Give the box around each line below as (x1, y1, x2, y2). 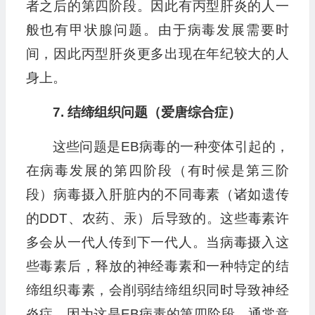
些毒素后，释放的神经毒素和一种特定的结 (25, 259, 289, 274)
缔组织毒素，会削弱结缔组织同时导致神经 (25, 283, 289, 298)
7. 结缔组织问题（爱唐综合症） (52, 105, 241, 120)
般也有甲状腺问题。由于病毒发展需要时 (25, 22, 289, 38)
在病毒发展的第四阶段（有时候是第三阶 (25, 163, 289, 179)
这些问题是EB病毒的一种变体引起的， (52, 139, 289, 155)
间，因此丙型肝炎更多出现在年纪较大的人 (25, 46, 289, 62)
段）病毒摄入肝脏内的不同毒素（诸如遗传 (25, 187, 289, 202)
